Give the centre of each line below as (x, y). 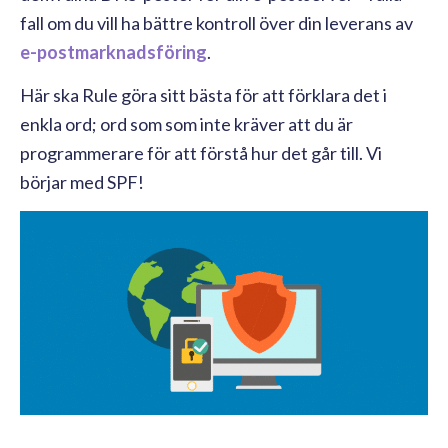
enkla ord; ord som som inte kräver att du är (186, 123)
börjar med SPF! (82, 181)
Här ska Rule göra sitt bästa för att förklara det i (203, 94)
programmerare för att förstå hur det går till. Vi (201, 152)
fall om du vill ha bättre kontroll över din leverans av (216, 22)
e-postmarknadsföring (113, 51)
